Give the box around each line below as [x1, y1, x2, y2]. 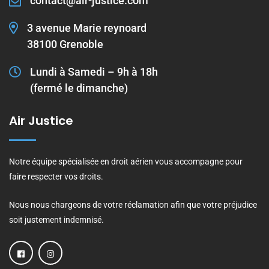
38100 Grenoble [27, 38, 103, 51]
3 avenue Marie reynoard [27, 22, 147, 35]
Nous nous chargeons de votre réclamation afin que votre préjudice [9, 200, 257, 210]
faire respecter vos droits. [9, 172, 103, 182]
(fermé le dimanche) [30, 82, 128, 95]
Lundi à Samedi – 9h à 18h [30, 65, 158, 79]
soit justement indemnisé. [9, 215, 104, 225]
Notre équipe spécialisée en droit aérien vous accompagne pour [9, 157, 243, 167]
